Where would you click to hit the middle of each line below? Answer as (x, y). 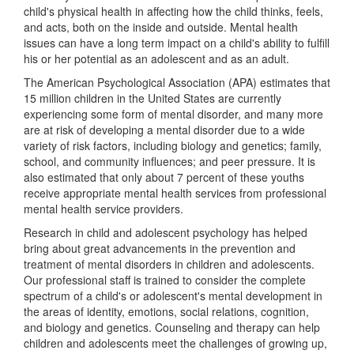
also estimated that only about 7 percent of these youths (164, 177)
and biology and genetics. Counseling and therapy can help (172, 327)
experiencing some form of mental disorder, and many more (173, 114)
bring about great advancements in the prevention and (160, 248)
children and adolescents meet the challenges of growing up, (175, 343)
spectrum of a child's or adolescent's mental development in (173, 296)
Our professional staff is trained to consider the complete (165, 280)
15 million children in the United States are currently (153, 98)
